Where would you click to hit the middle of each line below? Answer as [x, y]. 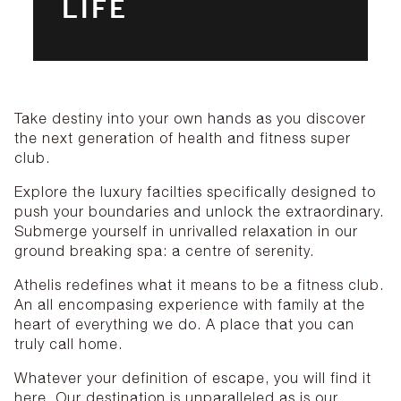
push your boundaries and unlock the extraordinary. [199, 212]
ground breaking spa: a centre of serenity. [164, 251]
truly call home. [71, 344]
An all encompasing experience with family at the [190, 305]
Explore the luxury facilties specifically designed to [195, 192]
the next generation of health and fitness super [183, 138]
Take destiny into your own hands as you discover [190, 119]
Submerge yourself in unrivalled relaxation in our [186, 231]
